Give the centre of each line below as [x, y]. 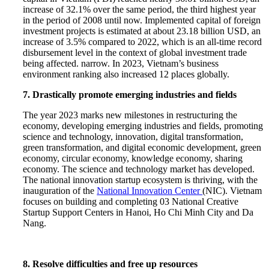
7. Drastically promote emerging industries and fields [130, 94]
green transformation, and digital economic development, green [142, 147]
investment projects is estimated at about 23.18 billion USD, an [142, 31]
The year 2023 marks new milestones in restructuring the [130, 115]
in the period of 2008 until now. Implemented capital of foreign [142, 20]
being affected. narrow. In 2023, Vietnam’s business [121, 63]
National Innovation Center [150, 190]
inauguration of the [60, 190]
